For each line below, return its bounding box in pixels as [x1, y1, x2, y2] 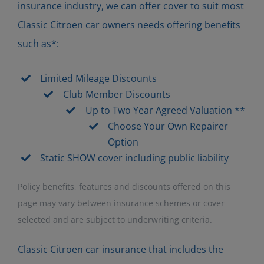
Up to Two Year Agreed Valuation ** [85, 103, 246, 117]
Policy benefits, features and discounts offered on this [17, 180, 230, 192]
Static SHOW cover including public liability [40, 151, 229, 164]
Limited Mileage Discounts [40, 71, 157, 85]
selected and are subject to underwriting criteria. [17, 213, 212, 225]
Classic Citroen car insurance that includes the [17, 242, 223, 256]
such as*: [17, 37, 59, 50]
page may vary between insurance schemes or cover [17, 197, 225, 209]
